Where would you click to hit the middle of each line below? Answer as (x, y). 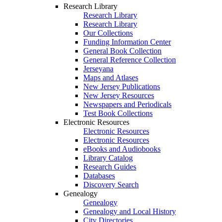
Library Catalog (108, 158)
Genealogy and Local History (130, 211)
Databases (99, 176)
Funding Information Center (127, 42)
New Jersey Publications (122, 86)
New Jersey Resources (119, 95)
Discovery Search (111, 185)
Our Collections (108, 33)
